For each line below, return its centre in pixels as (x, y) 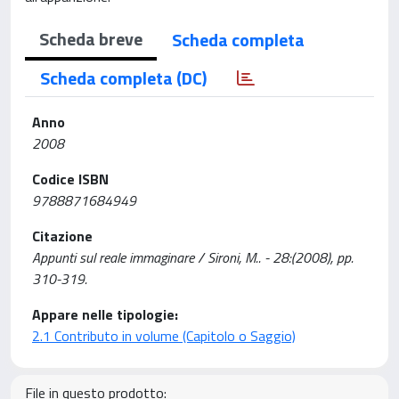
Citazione (62, 236)
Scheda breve (91, 38)
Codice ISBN (70, 179)
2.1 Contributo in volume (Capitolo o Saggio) (164, 335)
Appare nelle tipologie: (105, 314)
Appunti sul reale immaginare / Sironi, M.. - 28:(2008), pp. (193, 257)
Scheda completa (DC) (123, 77)
